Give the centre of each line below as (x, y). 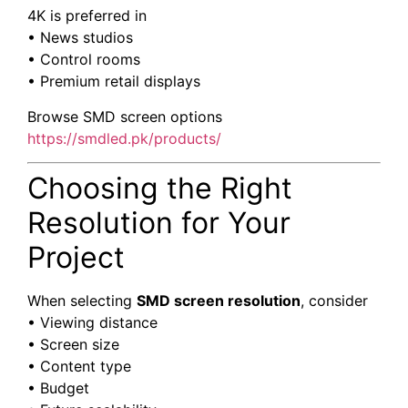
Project (76, 258)
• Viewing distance (92, 323)
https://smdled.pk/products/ (124, 138)
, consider (334, 301)
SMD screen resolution (219, 301)
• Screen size (73, 345)
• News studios (80, 38)
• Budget (58, 388)
